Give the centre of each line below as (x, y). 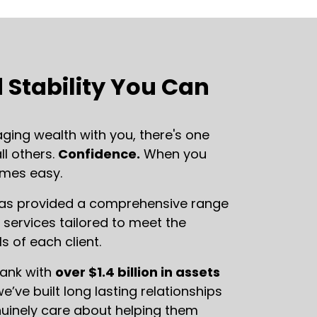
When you (173, 154)
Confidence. (99, 154)
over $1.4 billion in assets (138, 272)
